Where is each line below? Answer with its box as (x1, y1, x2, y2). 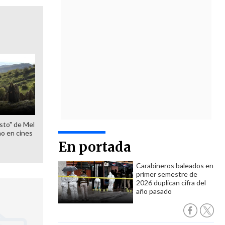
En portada (58, 139, 131, 155)
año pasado (136, 187, 172, 195)
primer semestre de (136, 170, 197, 178)
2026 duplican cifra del (136, 178, 206, 187)
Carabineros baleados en (136, 161, 213, 170)
